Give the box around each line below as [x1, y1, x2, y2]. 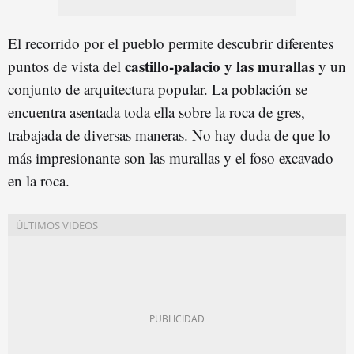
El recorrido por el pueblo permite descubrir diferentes [8, 32, 333, 53]
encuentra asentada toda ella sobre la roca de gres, [8, 101, 305, 122]
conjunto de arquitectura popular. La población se [8, 78, 307, 99]
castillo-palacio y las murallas [121, 55, 318, 77]
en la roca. [8, 170, 70, 190]
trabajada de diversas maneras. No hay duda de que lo [8, 124, 330, 145]
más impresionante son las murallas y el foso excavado [8, 147, 333, 168]
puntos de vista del [8, 55, 121, 76]
